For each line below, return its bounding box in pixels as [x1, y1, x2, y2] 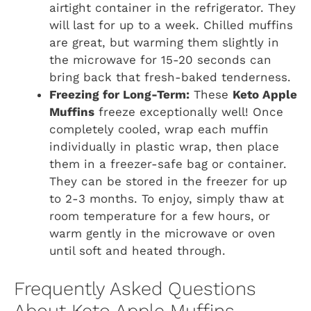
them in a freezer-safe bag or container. [49, 157, 287, 171]
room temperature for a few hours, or [49, 209, 270, 224]
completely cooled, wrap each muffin [49, 122, 269, 137]
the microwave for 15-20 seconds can [49, 53, 271, 67]
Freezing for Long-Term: [49, 87, 190, 102]
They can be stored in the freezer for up [49, 174, 287, 189]
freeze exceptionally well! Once [94, 105, 283, 119]
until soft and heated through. [49, 244, 226, 258]
